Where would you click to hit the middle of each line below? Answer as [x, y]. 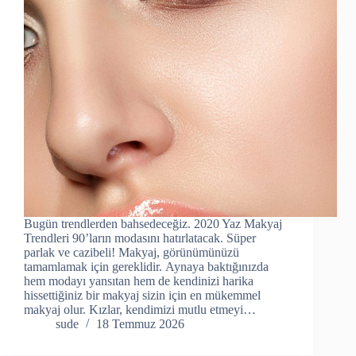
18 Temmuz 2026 [140, 324]
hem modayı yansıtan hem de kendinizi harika [139, 281]
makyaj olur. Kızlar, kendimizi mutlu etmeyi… [140, 310]
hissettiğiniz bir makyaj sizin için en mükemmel [142, 296]
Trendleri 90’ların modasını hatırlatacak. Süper [140, 238]
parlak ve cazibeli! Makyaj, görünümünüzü [132, 253]
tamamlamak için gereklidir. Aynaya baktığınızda [146, 267]
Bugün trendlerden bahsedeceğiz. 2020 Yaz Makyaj [153, 224]
